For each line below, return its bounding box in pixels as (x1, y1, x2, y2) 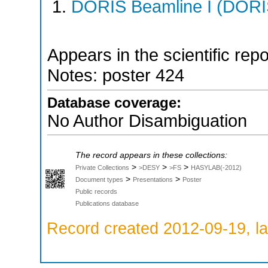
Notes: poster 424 (47, 66, 184, 86)
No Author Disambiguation (47, 111, 247, 130)
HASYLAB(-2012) (191, 163, 242, 171)
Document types (75, 175, 123, 183)
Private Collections (75, 163, 129, 171)
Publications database (75, 199, 139, 207)
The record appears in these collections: (75, 150, 227, 160)
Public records (75, 187, 117, 195)
